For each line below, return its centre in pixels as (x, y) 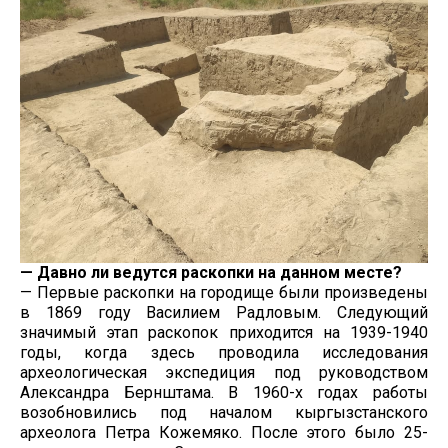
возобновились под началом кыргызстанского (224, 413)
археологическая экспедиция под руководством (224, 373)
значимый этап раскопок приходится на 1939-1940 (224, 333)
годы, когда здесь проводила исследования (224, 353)
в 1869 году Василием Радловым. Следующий (224, 313)
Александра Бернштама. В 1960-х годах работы (224, 393)
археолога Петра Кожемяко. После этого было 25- (224, 433)
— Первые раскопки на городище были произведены (224, 293)
